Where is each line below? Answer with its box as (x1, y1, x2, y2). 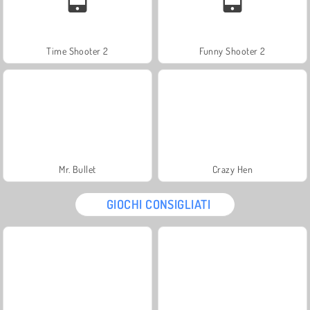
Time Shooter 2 (46, 44, 109, 57)
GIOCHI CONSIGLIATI (106, 196, 211, 212)
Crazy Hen (212, 163, 253, 175)
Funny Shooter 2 (199, 44, 266, 57)
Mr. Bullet (59, 163, 96, 175)
